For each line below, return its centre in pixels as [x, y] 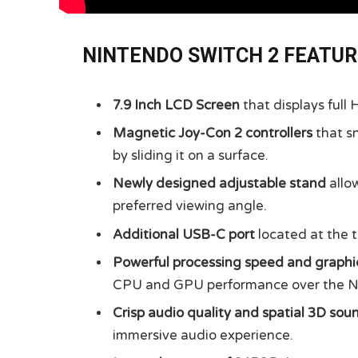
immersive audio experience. [203, 336]
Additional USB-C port [184, 235]
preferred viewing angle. [190, 207]
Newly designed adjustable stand [219, 184]
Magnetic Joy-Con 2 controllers [213, 133]
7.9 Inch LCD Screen [176, 105]
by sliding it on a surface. [191, 155]
